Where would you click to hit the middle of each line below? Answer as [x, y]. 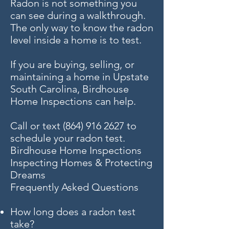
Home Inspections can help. [73, 101]
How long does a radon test [73, 212]
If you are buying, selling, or [72, 64]
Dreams [28, 175]
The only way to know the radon [82, 28]
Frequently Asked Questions [74, 187]
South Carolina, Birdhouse [70, 89]
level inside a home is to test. [76, 40]
